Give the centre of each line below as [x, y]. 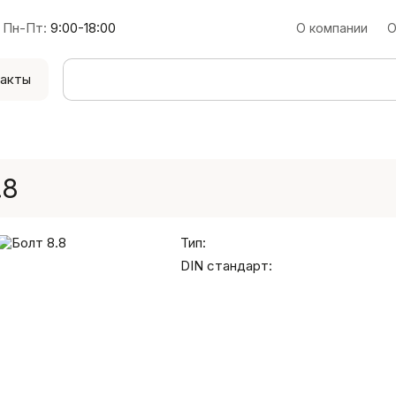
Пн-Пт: [25, 28]
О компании [332, 28]
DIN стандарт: [226, 266]
